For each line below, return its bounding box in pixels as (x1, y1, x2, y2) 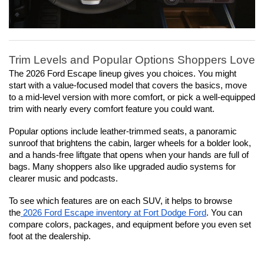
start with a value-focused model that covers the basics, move (9, 81, 247, 91)
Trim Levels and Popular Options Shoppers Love (9, 54, 255, 67)
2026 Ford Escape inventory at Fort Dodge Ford (21, 208, 206, 218)
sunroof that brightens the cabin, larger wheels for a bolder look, (9, 138, 251, 148)
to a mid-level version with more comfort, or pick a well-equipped (9, 93, 255, 103)
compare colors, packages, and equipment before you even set (9, 220, 251, 230)
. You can (206, 208, 242, 218)
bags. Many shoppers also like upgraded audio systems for (9, 162, 236, 172)
